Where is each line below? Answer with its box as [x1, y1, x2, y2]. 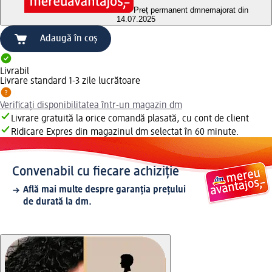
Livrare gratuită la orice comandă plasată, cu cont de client [11, 114, 249, 124]
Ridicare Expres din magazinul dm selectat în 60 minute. [11, 127, 239, 138]
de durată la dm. [23, 197, 92, 208]
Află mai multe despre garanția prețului [23, 185, 186, 195]
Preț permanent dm [133, 5, 201, 15]
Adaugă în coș [40, 34, 98, 44]
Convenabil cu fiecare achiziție [12, 165, 179, 179]
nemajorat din [200, 5, 248, 15]
